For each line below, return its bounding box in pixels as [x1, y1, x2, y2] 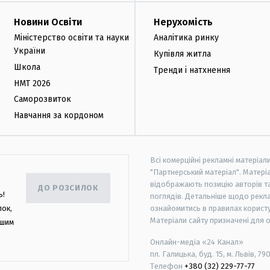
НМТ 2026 [14, 78, 51, 89]
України [14, 45, 45, 56]
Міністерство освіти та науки [14, 32, 129, 43]
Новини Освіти [14, 16, 82, 28]
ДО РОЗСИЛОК [38, 183, 98, 193]
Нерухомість [154, 16, 213, 28]
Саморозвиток [14, 94, 71, 105]
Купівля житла [154, 48, 211, 59]
